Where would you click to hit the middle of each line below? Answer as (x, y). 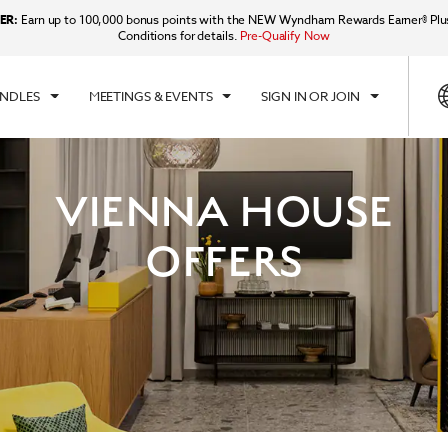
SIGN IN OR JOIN (310, 95)
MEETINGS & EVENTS (150, 95)
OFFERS (224, 262)
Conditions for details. (179, 35)
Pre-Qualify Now (285, 35)
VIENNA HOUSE (224, 212)
